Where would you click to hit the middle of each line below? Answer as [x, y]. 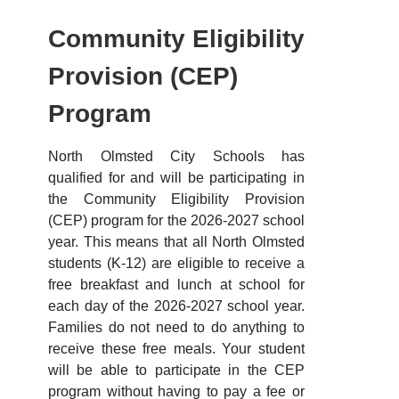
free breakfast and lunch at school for [176, 285]
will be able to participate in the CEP [176, 370]
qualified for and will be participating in [176, 178]
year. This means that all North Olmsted [176, 242]
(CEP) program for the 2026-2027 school [176, 221]
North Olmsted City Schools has [176, 157]
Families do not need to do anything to [176, 328]
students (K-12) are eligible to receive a [176, 264]
